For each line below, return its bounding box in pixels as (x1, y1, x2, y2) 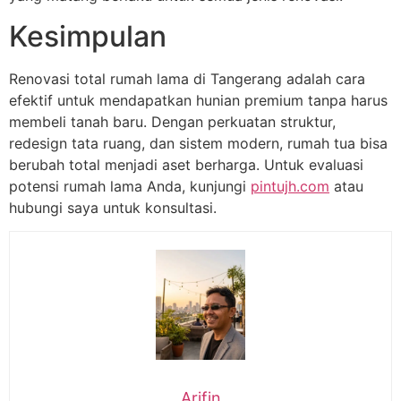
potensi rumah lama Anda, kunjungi (9, 176, 251, 195)
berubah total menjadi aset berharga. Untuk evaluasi (9, 155, 363, 174)
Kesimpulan (9, 18, 166, 54)
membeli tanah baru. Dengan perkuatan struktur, (9, 112, 336, 131)
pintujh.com (251, 176, 329, 195)
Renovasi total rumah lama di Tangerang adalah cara (9, 69, 365, 88)
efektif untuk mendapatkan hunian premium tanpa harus (9, 90, 388, 109)
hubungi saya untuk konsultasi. (9, 198, 217, 217)
